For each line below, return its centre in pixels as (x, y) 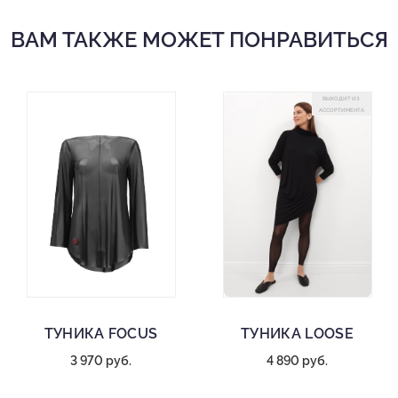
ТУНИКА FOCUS (101, 334)
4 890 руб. (297, 361)
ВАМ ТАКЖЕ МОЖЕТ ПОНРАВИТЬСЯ (199, 40)
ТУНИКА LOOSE (297, 334)
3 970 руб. (101, 361)
